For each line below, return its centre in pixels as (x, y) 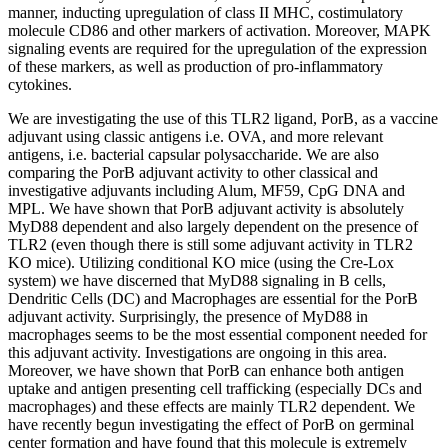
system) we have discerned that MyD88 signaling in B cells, (197, 281)
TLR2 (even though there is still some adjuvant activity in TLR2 (210, 245)
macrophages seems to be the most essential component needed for (217, 335)
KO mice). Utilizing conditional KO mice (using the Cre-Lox (201, 263)
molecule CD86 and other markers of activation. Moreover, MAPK (219, 31)
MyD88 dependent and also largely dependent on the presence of (213, 227)
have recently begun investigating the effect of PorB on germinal (211, 425)
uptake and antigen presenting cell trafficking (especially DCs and (215, 389)
